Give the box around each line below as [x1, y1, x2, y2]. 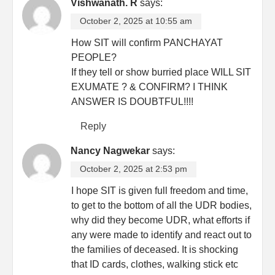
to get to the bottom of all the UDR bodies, [71, 199, 252, 211]
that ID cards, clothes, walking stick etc [71, 258, 238, 269]
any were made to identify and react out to [71, 229, 252, 240]
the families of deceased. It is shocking [71, 244, 238, 255]
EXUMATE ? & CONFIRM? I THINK [71, 81, 228, 92]
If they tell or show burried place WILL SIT [71, 66, 251, 77]
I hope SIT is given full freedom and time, [71, 185, 248, 196]
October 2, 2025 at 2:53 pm [80, 164, 187, 174]
